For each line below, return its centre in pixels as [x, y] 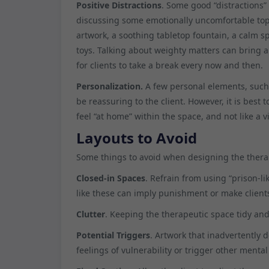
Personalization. [111, 86]
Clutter [91, 214]
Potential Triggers [113, 235]
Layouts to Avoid [137, 138]
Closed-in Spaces [111, 178]
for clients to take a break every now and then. [170, 65]
